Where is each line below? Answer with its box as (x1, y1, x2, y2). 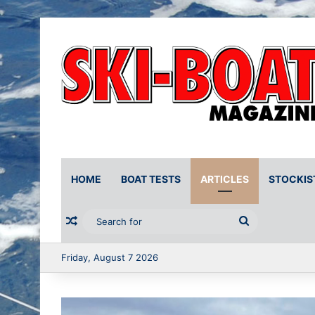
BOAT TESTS (121, 173, 181, 186)
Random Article (77, 214, 160, 229)
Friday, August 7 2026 (61, 252, 158, 264)
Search (249, 214, 285, 229)
